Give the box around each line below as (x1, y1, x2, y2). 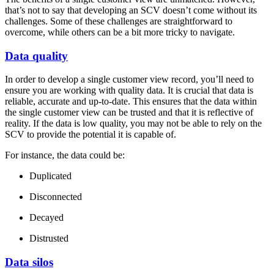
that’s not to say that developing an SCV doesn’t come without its (5, 4, 257, 15)
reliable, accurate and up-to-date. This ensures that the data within (5, 96, 257, 107)
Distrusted (29, 233, 68, 244)
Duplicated (29, 171, 72, 182)
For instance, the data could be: (5, 150, 125, 161)
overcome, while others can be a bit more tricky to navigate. (5, 26, 235, 37)
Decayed (29, 212, 64, 223)
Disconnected (29, 191, 82, 202)
